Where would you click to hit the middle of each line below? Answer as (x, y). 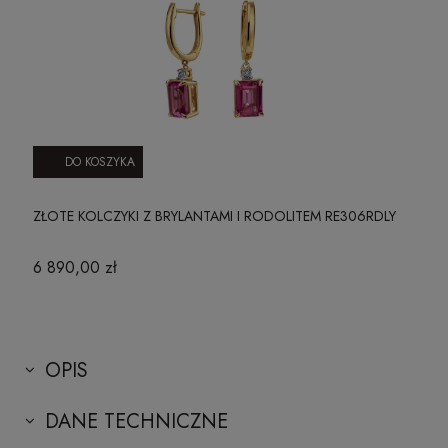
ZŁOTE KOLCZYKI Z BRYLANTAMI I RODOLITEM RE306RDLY (214, 215)
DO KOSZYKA (99, 161)
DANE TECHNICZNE (136, 421)
